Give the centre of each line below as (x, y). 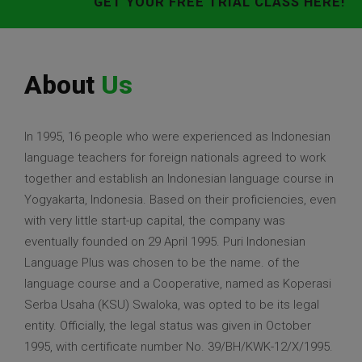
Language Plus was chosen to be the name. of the (162, 263)
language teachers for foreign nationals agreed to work (175, 158)
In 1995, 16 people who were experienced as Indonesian (177, 137)
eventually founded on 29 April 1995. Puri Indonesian (165, 242)
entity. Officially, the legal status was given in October (168, 326)
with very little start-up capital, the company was (155, 221)
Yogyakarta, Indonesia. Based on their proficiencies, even (180, 200)
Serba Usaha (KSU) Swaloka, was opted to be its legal (172, 305)
